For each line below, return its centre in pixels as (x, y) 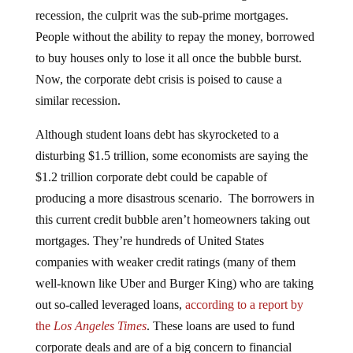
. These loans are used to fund (220, 314)
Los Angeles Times (100, 314)
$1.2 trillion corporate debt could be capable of (151, 165)
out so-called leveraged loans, (110, 292)
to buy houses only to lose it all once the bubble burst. (170, 46)
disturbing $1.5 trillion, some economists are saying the (171, 143)
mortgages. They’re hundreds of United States (149, 229)
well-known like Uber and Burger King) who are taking (174, 271)
